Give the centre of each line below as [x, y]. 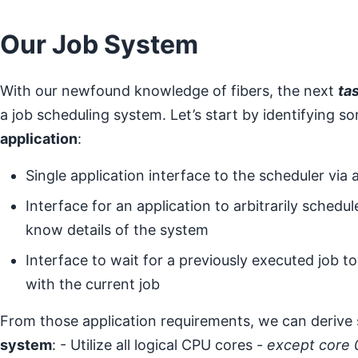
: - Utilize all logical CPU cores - [159, 345]
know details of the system [117, 230]
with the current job [93, 284]
